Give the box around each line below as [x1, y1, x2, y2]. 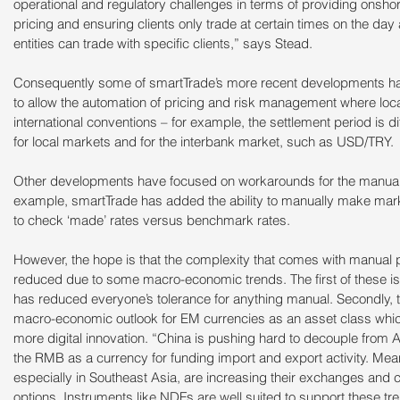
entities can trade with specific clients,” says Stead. [13, 35, 312, 53]
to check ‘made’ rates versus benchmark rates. [13, 212, 290, 229]
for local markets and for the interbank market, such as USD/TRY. [13, 133, 394, 151]
